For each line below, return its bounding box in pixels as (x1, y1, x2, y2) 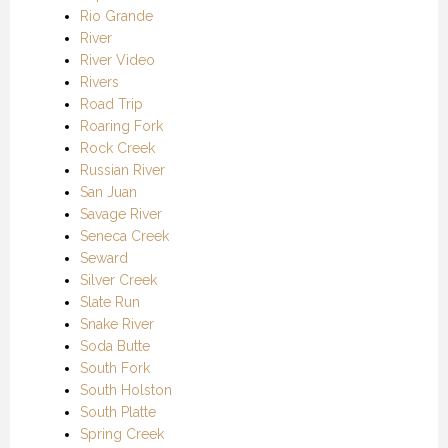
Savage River (80, 205, 162, 222)
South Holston (80, 381, 172, 398)
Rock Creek (80, 139, 155, 156)
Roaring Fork (80, 117, 163, 134)
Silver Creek (80, 271, 157, 288)
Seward (80, 249, 128, 266)
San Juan (80, 183, 137, 200)
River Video (80, 51, 155, 68)
